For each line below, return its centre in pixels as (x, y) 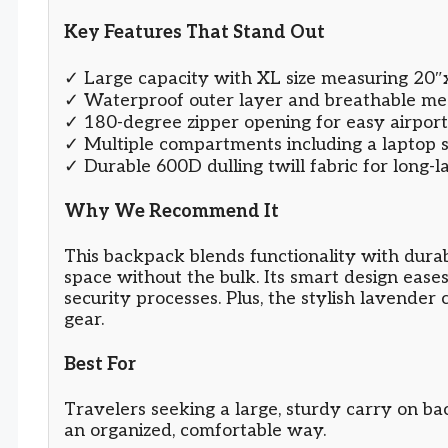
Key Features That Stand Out (194, 33)
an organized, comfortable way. (195, 430)
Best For (100, 364)
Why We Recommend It (171, 211)
